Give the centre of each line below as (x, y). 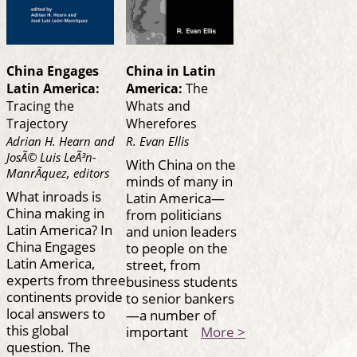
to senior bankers (180, 298)
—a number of (171, 314)
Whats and (158, 106)
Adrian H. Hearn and (61, 141)
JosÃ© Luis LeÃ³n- (51, 157)
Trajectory (37, 123)
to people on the (177, 247)
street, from (163, 264)
